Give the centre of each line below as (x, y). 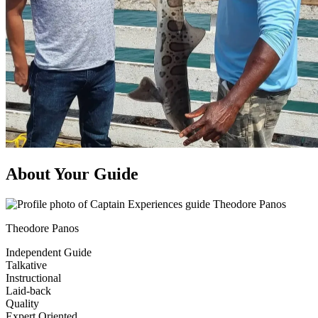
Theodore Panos (42, 228)
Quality (22, 303)
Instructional (33, 278)
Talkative (26, 265)
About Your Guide (72, 174)
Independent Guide (49, 252)
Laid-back (28, 291)
